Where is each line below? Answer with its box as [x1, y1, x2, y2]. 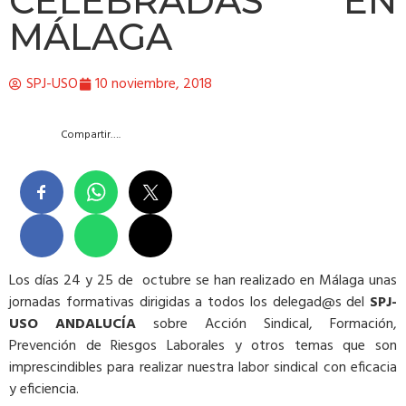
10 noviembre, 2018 [95, 72, 212, 97]
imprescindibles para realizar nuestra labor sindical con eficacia [9, 356, 397, 381]
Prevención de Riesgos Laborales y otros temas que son [9, 334, 397, 359]
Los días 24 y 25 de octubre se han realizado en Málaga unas [9, 269, 397, 294]
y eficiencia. [9, 378, 79, 402]
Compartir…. [61, 125, 121, 144]
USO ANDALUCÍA [9, 313, 136, 337]
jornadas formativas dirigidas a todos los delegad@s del [9, 291, 365, 315]
